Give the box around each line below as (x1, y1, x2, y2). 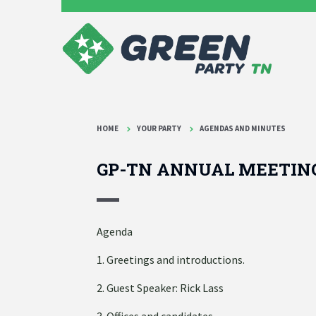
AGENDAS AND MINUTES (200, 123, 286, 134)
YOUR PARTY (137, 123, 181, 134)
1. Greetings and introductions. (97, 252, 245, 267)
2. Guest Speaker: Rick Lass (97, 280, 224, 295)
